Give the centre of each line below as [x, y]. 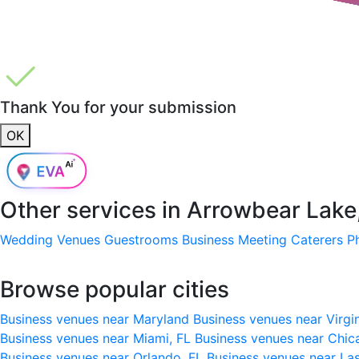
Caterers [317, 239]
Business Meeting [234, 239]
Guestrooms [141, 239]
